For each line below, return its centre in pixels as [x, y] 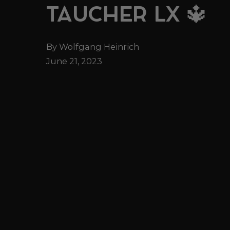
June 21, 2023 [74, 61]
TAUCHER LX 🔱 [127, 16]
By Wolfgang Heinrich [93, 46]
